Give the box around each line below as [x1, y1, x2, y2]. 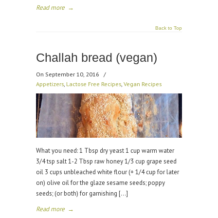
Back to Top [155, 25, 182, 31]
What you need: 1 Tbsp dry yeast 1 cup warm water [36, 146, 174, 155]
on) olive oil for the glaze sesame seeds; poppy [36, 179, 165, 187]
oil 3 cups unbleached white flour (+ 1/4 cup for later [36, 168, 179, 176]
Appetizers [36, 80, 64, 88]
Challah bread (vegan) [36, 51, 157, 64]
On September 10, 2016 [36, 70, 101, 78]
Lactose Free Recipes [66, 80, 121, 88]
